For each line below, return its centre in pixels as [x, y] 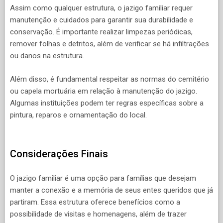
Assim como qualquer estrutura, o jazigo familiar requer [101, 8]
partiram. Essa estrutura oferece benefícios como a [95, 202]
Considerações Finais [59, 154]
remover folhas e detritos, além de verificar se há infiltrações [110, 44]
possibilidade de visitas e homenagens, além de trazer [98, 214]
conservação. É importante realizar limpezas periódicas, [101, 32]
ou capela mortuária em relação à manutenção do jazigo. [104, 91]
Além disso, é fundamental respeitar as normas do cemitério [110, 79]
